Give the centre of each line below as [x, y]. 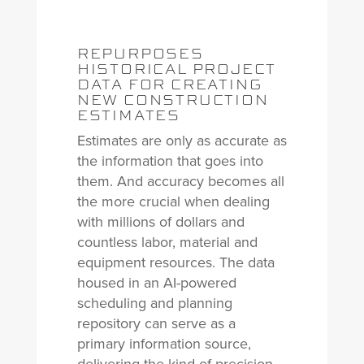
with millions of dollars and [160, 222]
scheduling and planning [154, 303]
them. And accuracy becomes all [180, 181]
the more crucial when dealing [173, 201]
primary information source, [164, 344]
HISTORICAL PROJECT [177, 68]
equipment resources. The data [175, 262]
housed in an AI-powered [156, 283]
